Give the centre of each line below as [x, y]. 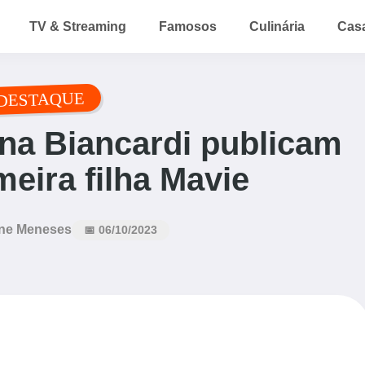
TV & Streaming [78, 26]
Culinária [277, 26]
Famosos [188, 26]
